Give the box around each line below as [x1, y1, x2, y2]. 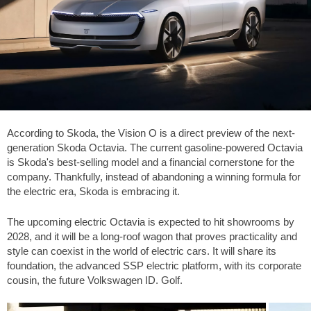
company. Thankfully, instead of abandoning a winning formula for [7, 171, 301, 183]
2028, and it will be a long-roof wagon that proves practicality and [7, 230, 297, 242]
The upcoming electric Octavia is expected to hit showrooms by [7, 215, 294, 228]
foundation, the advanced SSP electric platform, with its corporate [7, 259, 301, 271]
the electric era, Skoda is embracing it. [7, 185, 180, 198]
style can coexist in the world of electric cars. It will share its [7, 244, 276, 257]
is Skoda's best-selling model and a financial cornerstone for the [7, 156, 294, 169]
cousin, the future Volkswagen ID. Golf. [7, 274, 183, 286]
